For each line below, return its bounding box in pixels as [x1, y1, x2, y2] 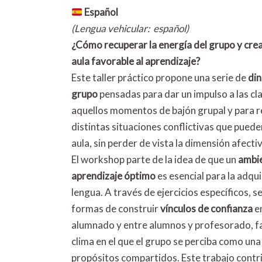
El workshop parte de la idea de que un [71, 153, 238, 166]
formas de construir [71, 202, 160, 215]
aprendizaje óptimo [71, 170, 156, 182]
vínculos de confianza [160, 202, 253, 215]
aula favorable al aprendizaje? [71, 55, 200, 67]
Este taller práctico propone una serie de [71, 71, 248, 84]
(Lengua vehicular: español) [71, 22, 189, 35]
